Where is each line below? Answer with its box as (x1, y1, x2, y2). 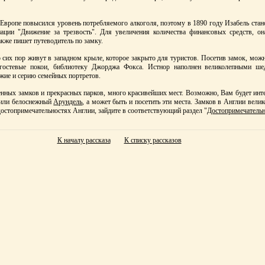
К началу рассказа (57, 136, 111, 145)
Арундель (53, 98, 83, 106)
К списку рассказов (124, 136, 182, 145)
